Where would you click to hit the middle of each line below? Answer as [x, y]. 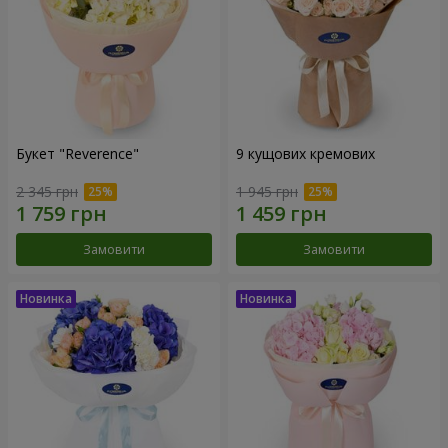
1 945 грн [267, 192]
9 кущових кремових [305, 153]
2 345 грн [47, 192]
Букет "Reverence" [77, 153]
